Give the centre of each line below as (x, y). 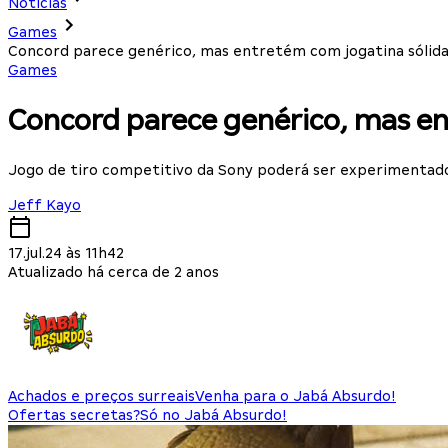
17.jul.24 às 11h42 (66, 252)
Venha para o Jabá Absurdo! (295, 395)
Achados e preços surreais (101, 395)
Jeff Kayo (44, 204)
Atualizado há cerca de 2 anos (113, 271)
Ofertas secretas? (74, 414)
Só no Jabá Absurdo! (213, 414)
